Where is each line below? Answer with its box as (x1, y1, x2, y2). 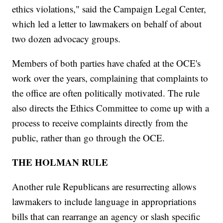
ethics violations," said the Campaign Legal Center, (12, 2, 207, 15)
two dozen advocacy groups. (12, 32, 121, 45)
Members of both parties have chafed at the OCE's (12, 57, 201, 70)
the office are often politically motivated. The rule (12, 87, 200, 100)
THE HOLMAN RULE (12, 155, 109, 169)
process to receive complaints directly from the (12, 116, 188, 129)
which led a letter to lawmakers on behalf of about (12, 17, 202, 30)
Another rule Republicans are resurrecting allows (12, 180, 197, 193)
